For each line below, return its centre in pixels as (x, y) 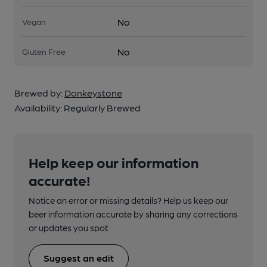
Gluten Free (44, 51)
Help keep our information (114, 162)
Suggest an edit (79, 258)
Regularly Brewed (102, 108)
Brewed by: (39, 93)
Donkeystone (93, 93)
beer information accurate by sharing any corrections (133, 214)
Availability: (39, 108)
